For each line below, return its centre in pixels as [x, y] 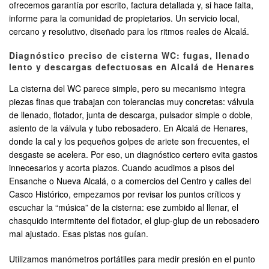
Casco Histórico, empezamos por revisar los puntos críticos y [125, 194]
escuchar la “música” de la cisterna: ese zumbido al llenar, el [124, 207]
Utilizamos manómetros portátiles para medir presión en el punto [132, 259]
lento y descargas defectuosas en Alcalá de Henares [132, 67]
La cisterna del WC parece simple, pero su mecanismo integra [127, 89]
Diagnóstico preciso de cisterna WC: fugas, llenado [130, 56]
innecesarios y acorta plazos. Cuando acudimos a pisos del [122, 168]
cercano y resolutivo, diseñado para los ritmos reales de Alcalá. [129, 32]
